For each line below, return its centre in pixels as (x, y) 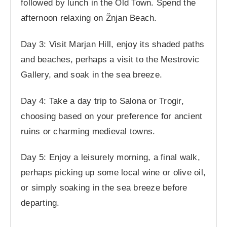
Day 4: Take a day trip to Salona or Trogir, (102, 101)
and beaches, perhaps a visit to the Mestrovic (110, 59)
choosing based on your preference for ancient (112, 116)
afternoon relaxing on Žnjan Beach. (89, 18)
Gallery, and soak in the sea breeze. (92, 74)
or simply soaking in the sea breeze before (104, 188)
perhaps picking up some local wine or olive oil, (113, 173)
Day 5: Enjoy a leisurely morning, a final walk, (110, 158)
